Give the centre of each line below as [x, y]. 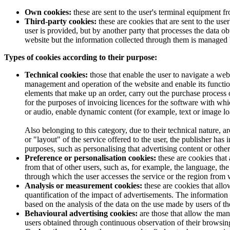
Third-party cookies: [61, 21]
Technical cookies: [57, 74]
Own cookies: [48, 12]
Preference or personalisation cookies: [90, 158]
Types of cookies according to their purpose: [81, 57]
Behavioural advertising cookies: [82, 213]
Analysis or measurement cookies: [84, 185]
